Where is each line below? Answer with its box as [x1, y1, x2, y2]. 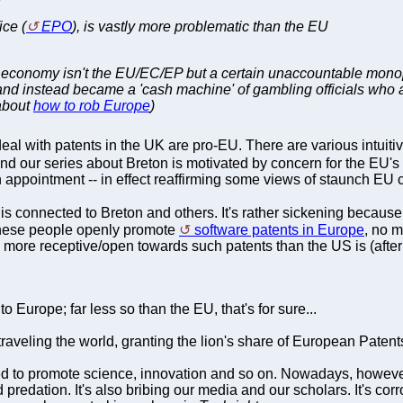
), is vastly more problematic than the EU [72, 18, 328, 34]
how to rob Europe [33, 97, 150, 113]
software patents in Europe [194, 221, 364, 237]
